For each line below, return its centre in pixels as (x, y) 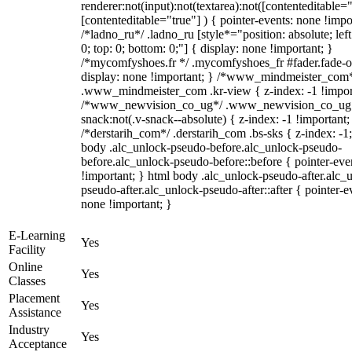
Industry (29, 330)
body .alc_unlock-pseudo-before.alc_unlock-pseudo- (211, 147)
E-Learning (37, 235)
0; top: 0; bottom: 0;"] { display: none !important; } (207, 48)
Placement (34, 298)
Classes (27, 281)
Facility (27, 249)
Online (26, 267)
